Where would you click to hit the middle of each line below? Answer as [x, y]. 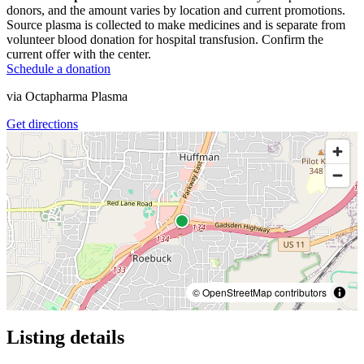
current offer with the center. [79, 54]
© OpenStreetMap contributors [260, 292]
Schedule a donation [58, 68]
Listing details [65, 337]
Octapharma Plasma [76, 96]
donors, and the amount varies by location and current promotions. [176, 10]
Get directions [42, 123]
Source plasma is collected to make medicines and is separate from [176, 24]
